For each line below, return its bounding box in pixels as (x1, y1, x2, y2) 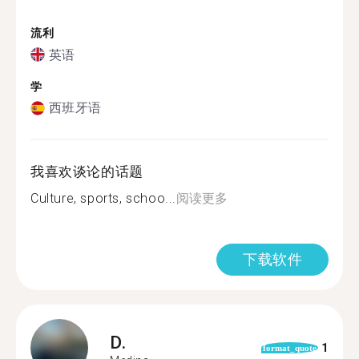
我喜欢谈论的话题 (30, 163, 143, 179)
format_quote (262, 343, 317, 353)
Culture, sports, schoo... (30, 191, 176, 206)
